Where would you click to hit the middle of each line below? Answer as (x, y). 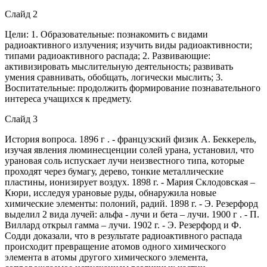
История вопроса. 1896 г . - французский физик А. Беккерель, (131, 139)
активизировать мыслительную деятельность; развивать (119, 66)
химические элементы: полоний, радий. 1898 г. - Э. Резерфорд (131, 203)
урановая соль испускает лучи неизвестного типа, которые (125, 160)
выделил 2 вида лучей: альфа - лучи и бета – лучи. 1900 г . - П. (132, 214)
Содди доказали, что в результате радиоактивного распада (123, 235)
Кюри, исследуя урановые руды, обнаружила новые (111, 193)
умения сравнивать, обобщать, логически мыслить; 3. (114, 77)
